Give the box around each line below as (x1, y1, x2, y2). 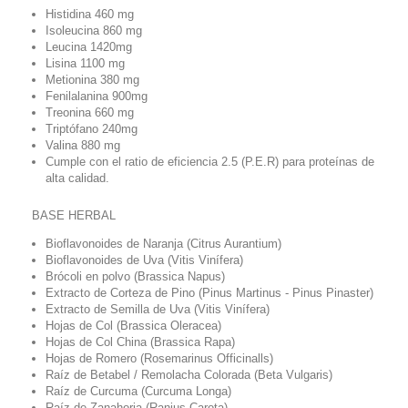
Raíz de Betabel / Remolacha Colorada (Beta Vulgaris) (46, 367, 332, 382)
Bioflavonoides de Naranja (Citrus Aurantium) (46, 236, 281, 250)
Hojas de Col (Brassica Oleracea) (46, 318, 221, 332)
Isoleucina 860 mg (46, 23, 142, 37)
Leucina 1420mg (46, 39, 132, 54)
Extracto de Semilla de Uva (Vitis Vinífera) (46, 301, 270, 316)
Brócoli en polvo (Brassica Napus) (46, 269, 225, 283)
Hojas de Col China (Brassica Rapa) (46, 334, 235, 349)
